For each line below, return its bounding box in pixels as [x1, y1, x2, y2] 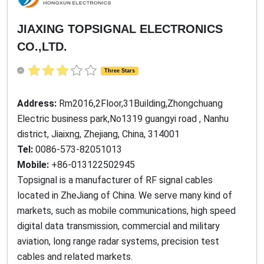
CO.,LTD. [17, 40, 67, 54]
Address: [17, 97, 59, 109]
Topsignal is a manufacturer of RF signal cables [17, 174, 213, 186]
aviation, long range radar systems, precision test [17, 235, 219, 247]
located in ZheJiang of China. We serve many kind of [17, 189, 232, 201]
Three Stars [104, 67, 135, 74]
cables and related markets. [17, 250, 133, 262]
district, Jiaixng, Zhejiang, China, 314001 [17, 128, 180, 140]
